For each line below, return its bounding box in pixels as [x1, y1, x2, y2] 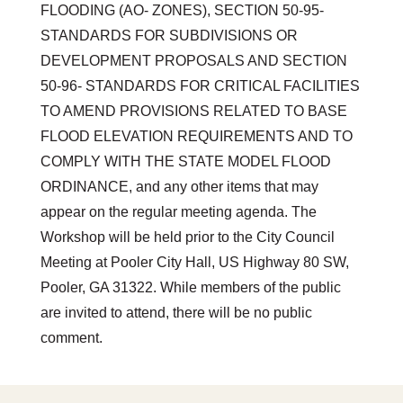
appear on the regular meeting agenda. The [40, 204, 317, 220]
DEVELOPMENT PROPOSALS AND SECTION [40, 53, 347, 69]
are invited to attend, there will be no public [40, 305, 312, 321]
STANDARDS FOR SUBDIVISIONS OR [40, 28, 298, 44]
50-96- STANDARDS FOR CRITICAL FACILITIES [40, 78, 360, 94]
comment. [40, 330, 103, 346]
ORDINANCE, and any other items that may [40, 179, 318, 195]
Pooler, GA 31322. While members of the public [40, 280, 341, 296]
